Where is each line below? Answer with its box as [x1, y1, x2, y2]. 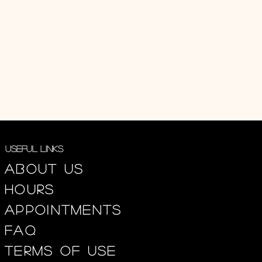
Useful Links [5, 144, 63, 153]
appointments [5, 203, 122, 216]
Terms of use [5, 244, 117, 257]
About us [5, 162, 91, 175]
